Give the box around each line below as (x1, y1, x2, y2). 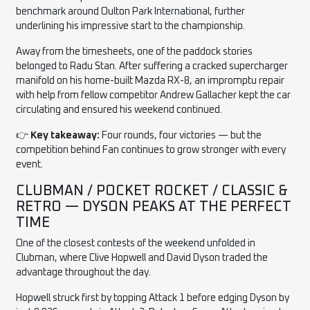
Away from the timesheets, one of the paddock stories (16, 46, 253, 57)
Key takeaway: (30, 130, 100, 140)
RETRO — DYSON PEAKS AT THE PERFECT (16, 199, 292, 214)
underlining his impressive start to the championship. (16, 21, 246, 31)
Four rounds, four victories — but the (100, 130, 262, 140)
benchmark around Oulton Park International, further (16, 6, 246, 17)
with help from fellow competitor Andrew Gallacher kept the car (16, 90, 291, 100)
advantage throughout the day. (16, 267, 152, 277)
